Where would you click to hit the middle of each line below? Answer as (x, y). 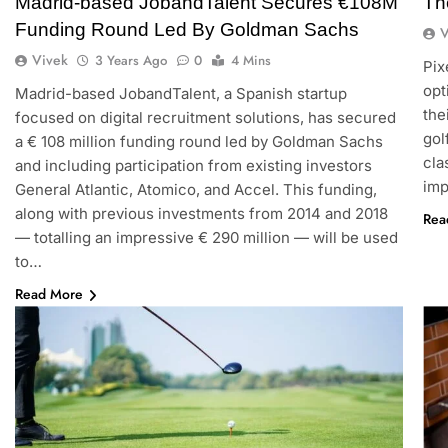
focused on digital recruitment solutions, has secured (205, 118)
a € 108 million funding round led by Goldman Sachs (198, 142)
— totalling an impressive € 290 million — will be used (206, 238)
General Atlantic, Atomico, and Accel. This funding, (195, 190)
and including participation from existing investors (193, 166)
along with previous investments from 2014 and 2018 (201, 214)
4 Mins (250, 61)
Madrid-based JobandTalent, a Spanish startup (180, 94)
